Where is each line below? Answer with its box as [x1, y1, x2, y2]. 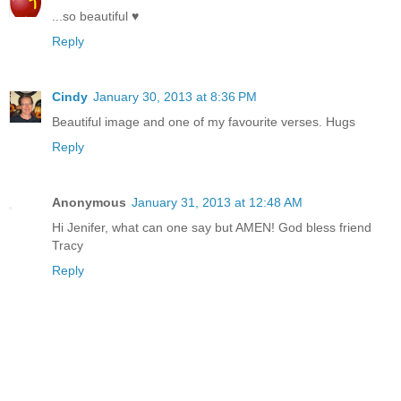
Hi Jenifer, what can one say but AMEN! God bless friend [52, 219, 371, 235]
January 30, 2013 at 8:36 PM [93, 89, 257, 104]
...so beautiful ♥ [52, 8, 139, 23]
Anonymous [52, 194, 126, 209]
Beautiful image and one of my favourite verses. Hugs [52, 114, 355, 129]
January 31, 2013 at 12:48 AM [132, 194, 303, 209]
